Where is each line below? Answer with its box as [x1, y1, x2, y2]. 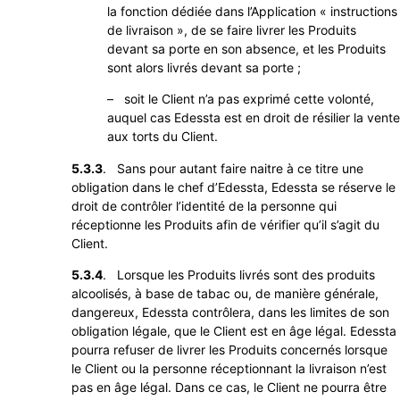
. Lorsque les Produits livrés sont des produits [103, 266, 375, 282]
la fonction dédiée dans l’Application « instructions [107, 3, 397, 19]
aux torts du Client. [107, 129, 218, 145]
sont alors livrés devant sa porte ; [107, 59, 301, 75]
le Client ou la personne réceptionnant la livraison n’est [71, 360, 387, 376]
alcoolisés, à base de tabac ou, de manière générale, [71, 285, 379, 301]
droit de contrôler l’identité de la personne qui [71, 197, 337, 213]
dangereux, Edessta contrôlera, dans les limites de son [71, 304, 389, 320]
